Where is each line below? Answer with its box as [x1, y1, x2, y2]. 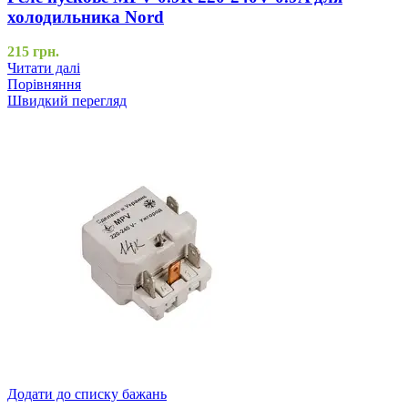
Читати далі [7, 60, 80, 76]
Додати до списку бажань [7, 386, 167, 403]
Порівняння [7, 76, 81, 93]
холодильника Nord [7, 6, 164, 26]
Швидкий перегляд [7, 93, 127, 109]
